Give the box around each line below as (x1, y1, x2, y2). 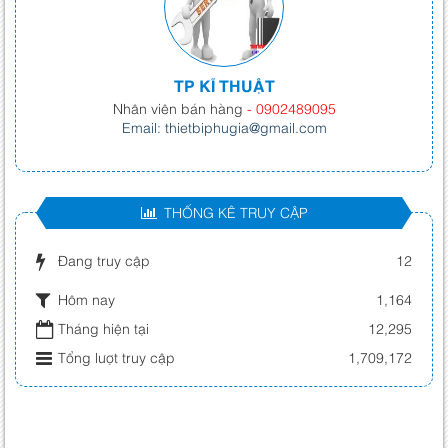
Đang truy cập (58, 249, 150, 269)
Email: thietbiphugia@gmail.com (121, 116, 327, 136)
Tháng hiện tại (58, 317, 149, 337)
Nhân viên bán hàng (112, 97, 247, 117)
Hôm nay (58, 288, 115, 308)
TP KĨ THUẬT (173, 73, 275, 96)
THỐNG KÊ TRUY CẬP (163, 201, 308, 221)
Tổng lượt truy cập (58, 346, 175, 366)
